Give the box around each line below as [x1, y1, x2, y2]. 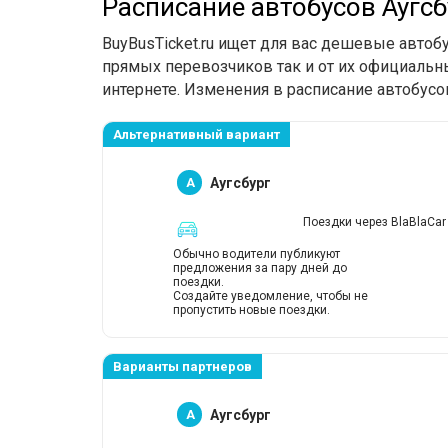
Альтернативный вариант [113, 127, 280, 142]
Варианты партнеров [113, 359, 252, 374]
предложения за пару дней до [173, 261, 347, 275]
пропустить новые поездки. [173, 303, 330, 317]
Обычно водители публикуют [173, 247, 340, 261]
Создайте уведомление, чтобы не [173, 289, 368, 303]
